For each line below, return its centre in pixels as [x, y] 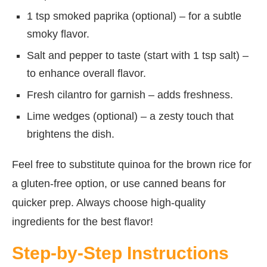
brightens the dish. [71, 134]
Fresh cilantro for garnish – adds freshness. [130, 94]
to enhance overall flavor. [86, 73]
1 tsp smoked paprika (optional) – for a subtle [134, 16]
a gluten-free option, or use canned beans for [119, 183]
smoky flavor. [58, 34]
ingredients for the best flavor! [83, 221]
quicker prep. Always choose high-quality [109, 202]
